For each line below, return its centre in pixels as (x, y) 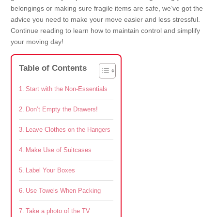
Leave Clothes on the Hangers (68, 130)
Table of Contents (53, 68)
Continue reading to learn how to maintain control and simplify (106, 31)
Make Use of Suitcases (58, 150)
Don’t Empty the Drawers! (62, 110)
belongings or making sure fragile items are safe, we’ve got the (107, 8)
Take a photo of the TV (58, 211)
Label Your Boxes (50, 171)
